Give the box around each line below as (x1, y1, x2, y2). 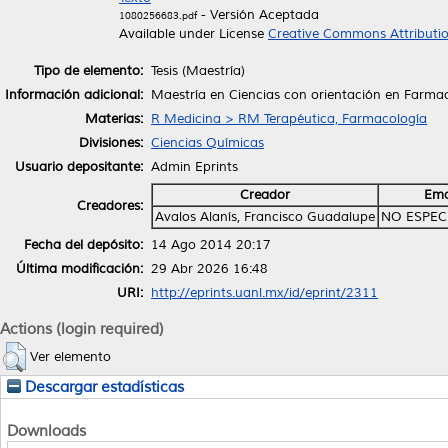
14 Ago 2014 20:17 (151, 236, 271, 253)
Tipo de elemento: (34, 62, 143, 79)
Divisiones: (79, 134, 143, 151)
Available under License (119, 26, 268, 42)
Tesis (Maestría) (151, 62, 245, 79)
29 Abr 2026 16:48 (151, 260, 268, 277)
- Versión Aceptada (197, 7, 319, 23)
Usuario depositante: (15, 158, 143, 175)
